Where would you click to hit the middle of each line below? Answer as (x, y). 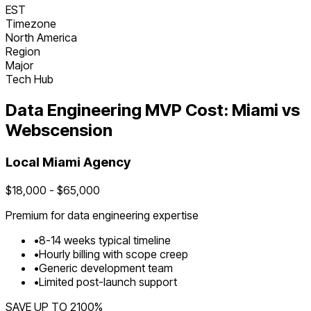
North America (41, 38)
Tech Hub (30, 79)
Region (23, 52)
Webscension (59, 131)
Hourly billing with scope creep (114, 254)
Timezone (31, 24)
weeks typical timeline (117, 240)
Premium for (36, 215)
